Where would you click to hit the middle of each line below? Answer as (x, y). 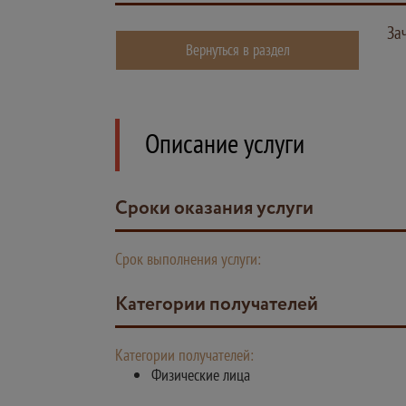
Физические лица (201, 375)
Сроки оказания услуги (221, 209)
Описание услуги (225, 143)
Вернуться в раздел (237, 50)
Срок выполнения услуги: (188, 259)
